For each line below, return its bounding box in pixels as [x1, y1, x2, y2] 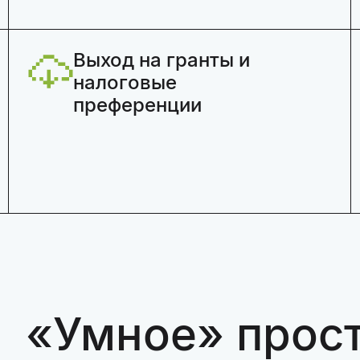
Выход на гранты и [72, 48, 250, 72]
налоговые [72, 71, 177, 94]
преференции [72, 93, 202, 117]
